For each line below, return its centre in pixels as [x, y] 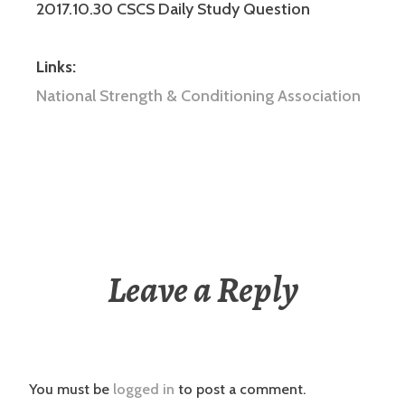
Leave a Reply [202, 289]
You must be [71, 389]
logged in [144, 389]
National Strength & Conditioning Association [198, 95]
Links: [56, 66]
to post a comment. [240, 389]
